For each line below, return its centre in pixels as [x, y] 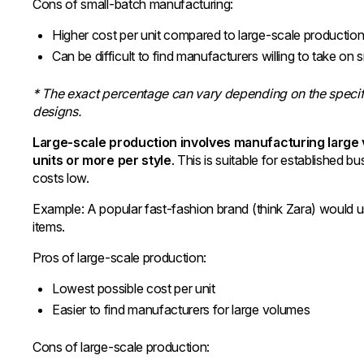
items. [49, 227]
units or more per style [102, 160]
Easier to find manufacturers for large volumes [181, 310]
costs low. [61, 178]
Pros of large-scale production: [120, 258]
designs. [57, 111]
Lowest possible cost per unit [134, 288]
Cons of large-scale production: [121, 347]
